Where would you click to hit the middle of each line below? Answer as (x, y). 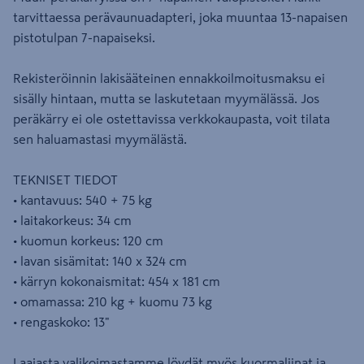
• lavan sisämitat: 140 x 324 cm (100, 261)
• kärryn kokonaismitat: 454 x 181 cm (117, 281)
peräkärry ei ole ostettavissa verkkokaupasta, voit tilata (171, 119)
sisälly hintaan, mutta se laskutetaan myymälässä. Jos (166, 98)
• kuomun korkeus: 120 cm (88, 240)
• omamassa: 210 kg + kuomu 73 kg (113, 301)
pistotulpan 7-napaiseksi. (84, 37)
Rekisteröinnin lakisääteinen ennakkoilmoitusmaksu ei (169, 78)
